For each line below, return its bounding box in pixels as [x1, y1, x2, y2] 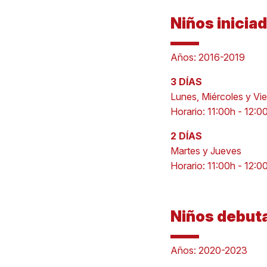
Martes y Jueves [170, 145, 241, 157]
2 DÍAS [170, 130, 202, 142]
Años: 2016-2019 [170, 51, 245, 63]
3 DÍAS [170, 76, 202, 88]
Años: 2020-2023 [170, 244, 247, 256]
